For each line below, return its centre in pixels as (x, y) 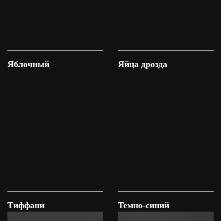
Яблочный (28, 64)
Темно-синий (144, 205)
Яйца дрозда (143, 64)
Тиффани (26, 205)
